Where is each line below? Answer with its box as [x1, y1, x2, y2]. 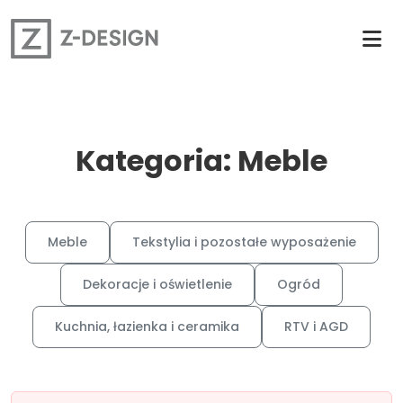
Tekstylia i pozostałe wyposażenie [131, 233, 356, 251]
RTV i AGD [284, 318, 348, 336]
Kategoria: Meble [76, 140, 327, 181]
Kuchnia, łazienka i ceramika [55, 318, 239, 336]
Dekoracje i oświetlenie [83, 275, 232, 293]
